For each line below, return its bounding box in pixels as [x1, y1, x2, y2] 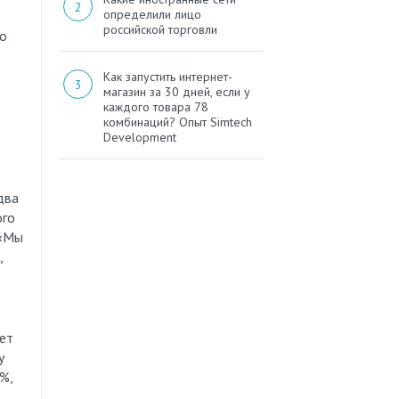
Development [103, 129, 176, 146]
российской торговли [103, 21, 217, 38]
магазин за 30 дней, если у [103, 84, 250, 101]
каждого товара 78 [103, 99, 208, 116]
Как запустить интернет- [103, 69, 232, 85]
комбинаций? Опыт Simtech [103, 114, 252, 131]
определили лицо [103, 6, 201, 23]
